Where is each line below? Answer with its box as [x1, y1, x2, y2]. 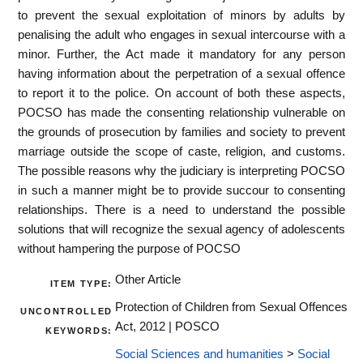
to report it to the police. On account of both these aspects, [18, 86, 345, 100]
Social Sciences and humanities [115, 348, 284, 361]
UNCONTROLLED [20, 306, 113, 317]
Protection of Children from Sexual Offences [115, 301, 348, 314]
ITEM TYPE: [49, 279, 113, 289]
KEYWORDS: [45, 326, 113, 336]
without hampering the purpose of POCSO [18, 241, 241, 255]
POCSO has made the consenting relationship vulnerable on [18, 105, 345, 119]
